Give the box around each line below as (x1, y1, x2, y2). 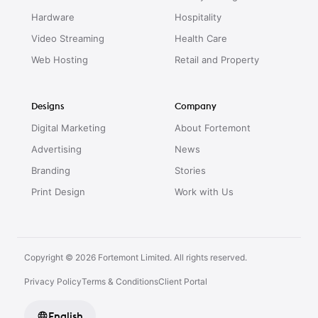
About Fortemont (175, 122, 251, 133)
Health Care (175, 33, 227, 44)
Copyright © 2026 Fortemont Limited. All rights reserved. (24, 252, 247, 263)
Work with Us (175, 186, 234, 197)
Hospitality (175, 11, 221, 23)
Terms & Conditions (82, 276, 158, 287)
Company (175, 100, 216, 111)
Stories (175, 165, 206, 176)
